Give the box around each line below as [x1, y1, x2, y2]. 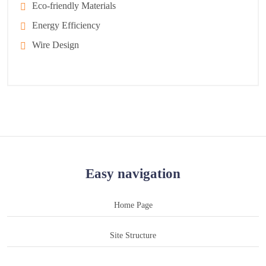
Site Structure [110, 230, 156, 240]
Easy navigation [85, 166, 180, 182]
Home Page [113, 200, 153, 210]
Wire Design [32, 40, 79, 50]
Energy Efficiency [32, 20, 100, 31]
